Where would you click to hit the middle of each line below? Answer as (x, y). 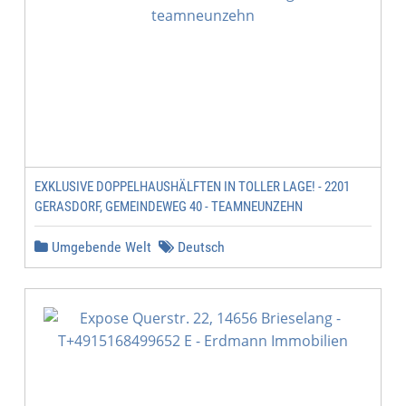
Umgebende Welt (100, 247)
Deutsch (199, 247)
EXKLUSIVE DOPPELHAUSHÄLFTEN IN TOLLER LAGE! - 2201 (192, 187)
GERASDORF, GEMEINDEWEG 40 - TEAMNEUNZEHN (169, 207)
